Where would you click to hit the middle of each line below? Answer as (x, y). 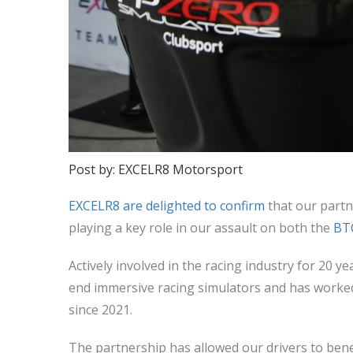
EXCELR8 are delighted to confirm (167, 206)
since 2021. (100, 310)
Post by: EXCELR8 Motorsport (156, 169)
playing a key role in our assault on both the (201, 228)
